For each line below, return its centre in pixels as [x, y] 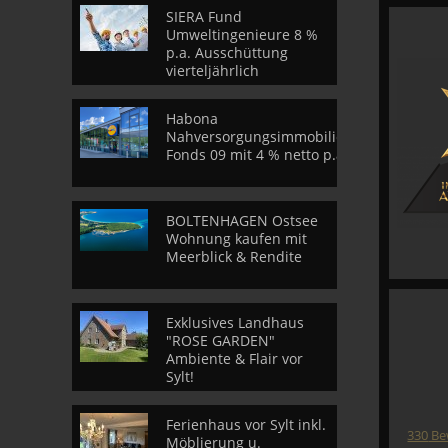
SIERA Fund [204, 16]
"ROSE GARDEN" [220, 340]
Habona [192, 118]
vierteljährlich [212, 70]
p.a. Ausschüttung [227, 52]
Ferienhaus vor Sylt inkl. [246, 424]
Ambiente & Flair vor [234, 358]
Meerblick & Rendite [234, 256]
